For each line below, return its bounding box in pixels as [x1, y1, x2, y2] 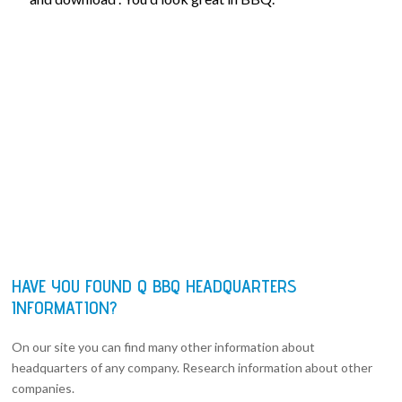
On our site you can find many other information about [12, 338, 316, 354]
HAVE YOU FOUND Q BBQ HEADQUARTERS [12, 275, 297, 297]
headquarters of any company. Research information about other [12, 359, 373, 375]
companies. [12, 380, 75, 396]
